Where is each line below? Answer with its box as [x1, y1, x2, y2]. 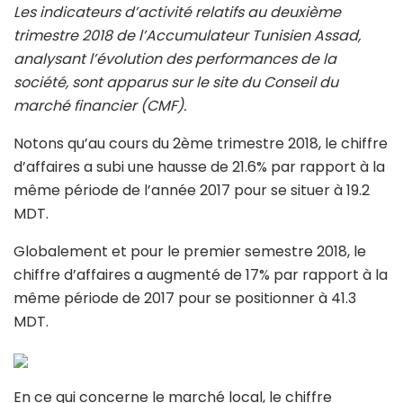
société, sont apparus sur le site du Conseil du [13, 72, 338, 94]
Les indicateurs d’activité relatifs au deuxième [13, 2, 341, 23]
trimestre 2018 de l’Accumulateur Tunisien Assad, [13, 25, 361, 47]
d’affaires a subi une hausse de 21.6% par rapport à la [13, 157, 385, 178]
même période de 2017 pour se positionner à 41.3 [13, 288, 356, 309]
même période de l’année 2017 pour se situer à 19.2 [13, 180, 370, 201]
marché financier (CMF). [13, 95, 186, 117]
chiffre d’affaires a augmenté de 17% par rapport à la [13, 264, 388, 286]
